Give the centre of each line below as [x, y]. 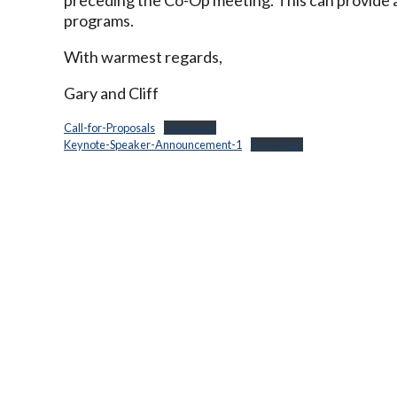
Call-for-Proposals [109, 127]
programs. [99, 20]
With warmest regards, [143, 56]
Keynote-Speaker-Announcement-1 [153, 144]
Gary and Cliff [111, 93]
